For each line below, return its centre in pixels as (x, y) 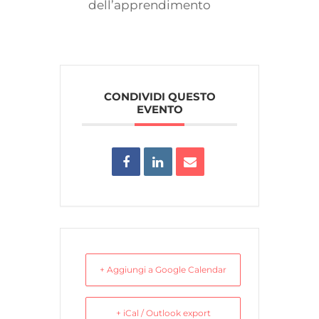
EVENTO (159, 110)
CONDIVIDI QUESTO (159, 97)
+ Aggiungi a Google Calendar (163, 270)
